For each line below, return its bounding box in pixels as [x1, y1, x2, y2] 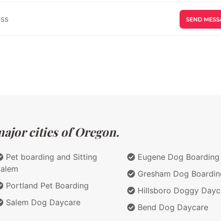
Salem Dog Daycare [3, 197, 80, 207]
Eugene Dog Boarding [135, 151, 220, 162]
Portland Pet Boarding [3, 180, 89, 190]
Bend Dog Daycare [135, 202, 208, 212]
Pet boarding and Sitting [3, 151, 97, 162]
